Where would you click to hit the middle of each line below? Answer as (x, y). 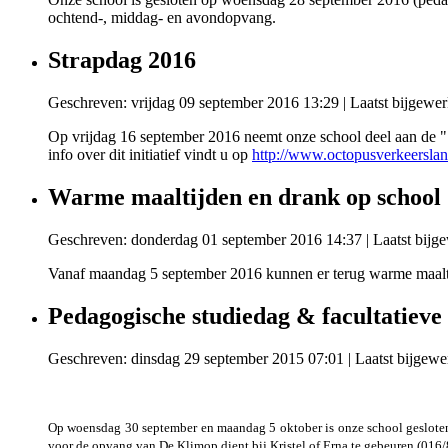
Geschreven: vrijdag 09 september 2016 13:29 (193, 102)
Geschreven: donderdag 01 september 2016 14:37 (205, 239)
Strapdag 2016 (122, 60)
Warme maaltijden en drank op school (244, 196)
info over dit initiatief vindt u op (150, 154)
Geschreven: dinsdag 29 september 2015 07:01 (196, 358)
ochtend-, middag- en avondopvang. (164, 18)
